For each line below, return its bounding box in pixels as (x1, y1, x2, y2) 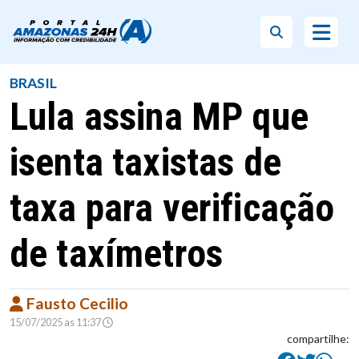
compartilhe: (287, 332, 349, 345)
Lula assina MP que (10, 94, 309, 139)
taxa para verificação (10, 185, 335, 231)
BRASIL (10, 75, 57, 91)
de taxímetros (10, 231, 224, 276)
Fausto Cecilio (23, 294, 128, 313)
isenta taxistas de (10, 139, 281, 185)
